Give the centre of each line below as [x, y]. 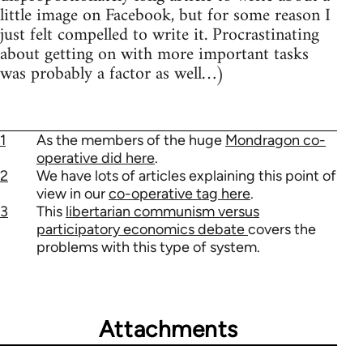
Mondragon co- [275, 141]
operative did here [96, 158]
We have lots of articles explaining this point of [186, 176]
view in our [73, 194]
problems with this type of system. [148, 248]
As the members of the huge [131, 141]
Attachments [169, 329]
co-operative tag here [179, 194]
